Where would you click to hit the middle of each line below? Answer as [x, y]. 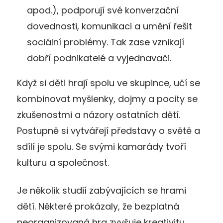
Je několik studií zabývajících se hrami [102, 190]
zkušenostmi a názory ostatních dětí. [99, 114]
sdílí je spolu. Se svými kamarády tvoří [102, 146]
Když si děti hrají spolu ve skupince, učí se [109, 83]
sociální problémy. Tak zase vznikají [106, 42]
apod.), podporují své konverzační [103, 10]
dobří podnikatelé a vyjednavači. [99, 58]
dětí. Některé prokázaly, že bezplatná [98, 206]
